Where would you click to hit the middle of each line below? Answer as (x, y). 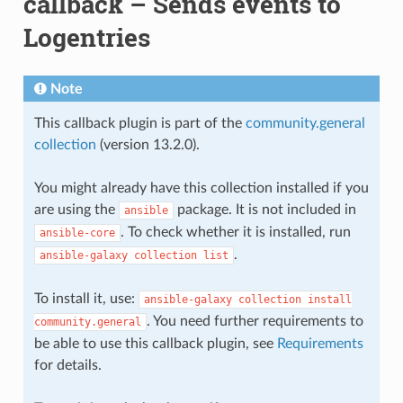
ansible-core (77, 233)
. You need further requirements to (255, 321)
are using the (76, 209)
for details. (67, 365)
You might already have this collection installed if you (201, 188)
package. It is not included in (264, 209)
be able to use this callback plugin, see (155, 343)
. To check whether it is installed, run (235, 232)
